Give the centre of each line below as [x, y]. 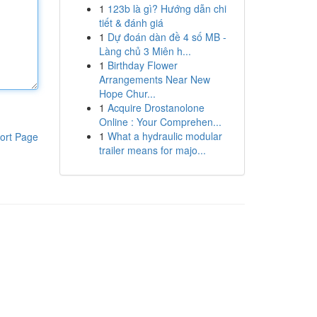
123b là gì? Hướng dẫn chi [167, 8]
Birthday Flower [142, 65]
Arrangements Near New [154, 79]
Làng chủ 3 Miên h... [145, 51]
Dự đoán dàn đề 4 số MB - [167, 37]
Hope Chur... [127, 93]
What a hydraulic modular [165, 136]
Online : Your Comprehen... [160, 122]
